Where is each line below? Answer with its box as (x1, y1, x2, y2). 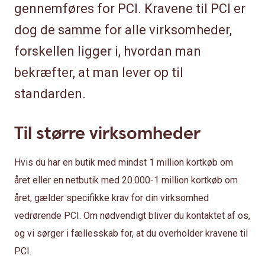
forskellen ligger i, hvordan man (14, 44, 201, 59)
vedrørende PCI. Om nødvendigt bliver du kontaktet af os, (14, 210, 250, 221)
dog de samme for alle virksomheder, (14, 22, 232, 37)
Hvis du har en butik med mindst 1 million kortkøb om (14, 157, 233, 168)
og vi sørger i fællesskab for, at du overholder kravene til (14, 228, 248, 239)
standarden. (14, 86, 86, 101)
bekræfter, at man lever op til (14, 65, 183, 80)
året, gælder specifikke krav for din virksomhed (14, 192, 209, 203)
